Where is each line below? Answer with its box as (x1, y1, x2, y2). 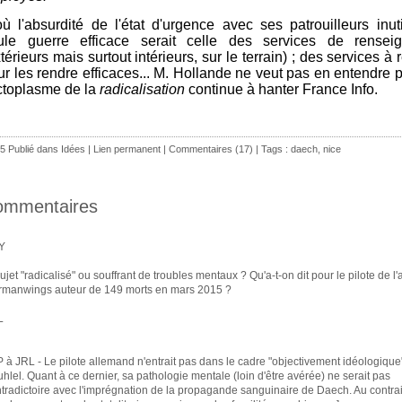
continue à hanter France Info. (185, 81, 378, 97)
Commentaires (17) (169, 143, 253, 154)
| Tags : (253, 143, 291, 154)
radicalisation (100, 81, 185, 97)
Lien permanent (93, 143, 161, 154)
